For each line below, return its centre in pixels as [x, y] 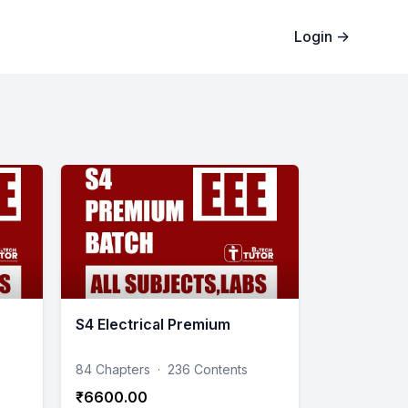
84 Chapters [113, 369]
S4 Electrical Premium [153, 324]
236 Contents [208, 369]
